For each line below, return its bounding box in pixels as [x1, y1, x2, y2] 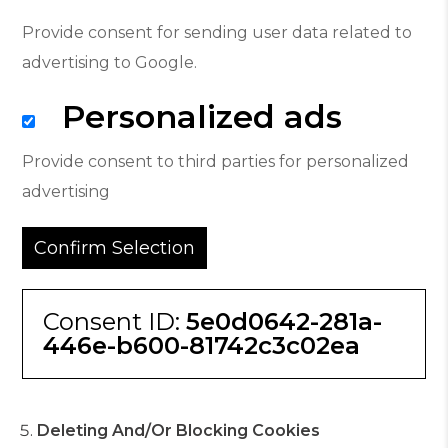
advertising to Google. [22, 53, 198, 72]
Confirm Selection [34, 237, 196, 259]
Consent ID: [43, 307, 187, 336]
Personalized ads [44, 97, 343, 136]
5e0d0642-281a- [186, 307, 383, 336]
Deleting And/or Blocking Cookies [37, 421, 321, 440]
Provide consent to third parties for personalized [22, 152, 410, 171]
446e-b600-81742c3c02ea [43, 331, 361, 360]
